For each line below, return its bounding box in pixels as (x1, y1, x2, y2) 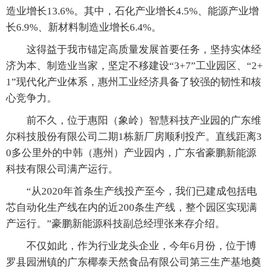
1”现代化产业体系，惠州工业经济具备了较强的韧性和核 (6, 76, 261, 88)
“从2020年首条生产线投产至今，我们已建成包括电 (6, 186, 257, 198)
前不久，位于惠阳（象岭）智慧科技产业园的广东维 (6, 115, 261, 127)
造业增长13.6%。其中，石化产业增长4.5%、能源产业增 (6, 5, 259, 17)
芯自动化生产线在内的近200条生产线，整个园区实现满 (6, 202, 257, 214)
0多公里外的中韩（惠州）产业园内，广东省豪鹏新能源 (6, 147, 256, 159)
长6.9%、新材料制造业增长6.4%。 (6, 22, 162, 34)
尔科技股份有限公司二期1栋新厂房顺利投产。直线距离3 (6, 131, 262, 143)
